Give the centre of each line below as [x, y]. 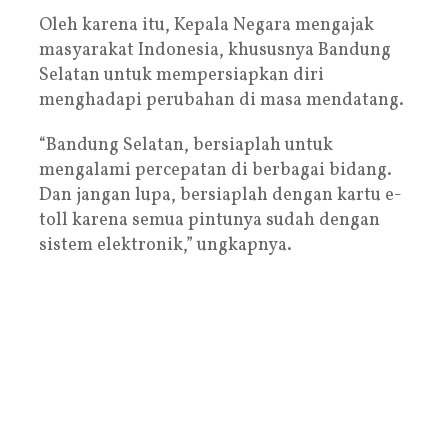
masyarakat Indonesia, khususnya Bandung [215, 50]
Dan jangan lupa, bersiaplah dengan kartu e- [220, 195]
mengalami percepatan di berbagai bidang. [215, 170]
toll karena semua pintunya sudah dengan [209, 220]
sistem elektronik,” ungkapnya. [165, 245]
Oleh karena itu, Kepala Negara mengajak [206, 25]
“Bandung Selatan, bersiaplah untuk [186, 145]
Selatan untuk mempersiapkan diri [181, 75]
